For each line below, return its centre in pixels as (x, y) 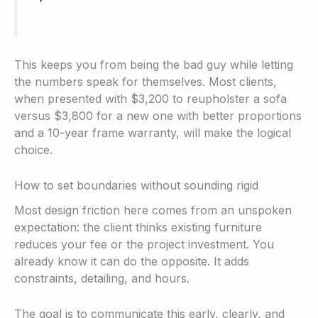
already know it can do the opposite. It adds (132, 261)
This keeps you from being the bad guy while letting (154, 65)
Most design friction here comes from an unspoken (153, 210)
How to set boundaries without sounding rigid (136, 185)
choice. (33, 150)
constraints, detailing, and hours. (102, 278)
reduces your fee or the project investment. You (144, 244)
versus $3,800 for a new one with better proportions (158, 116)
